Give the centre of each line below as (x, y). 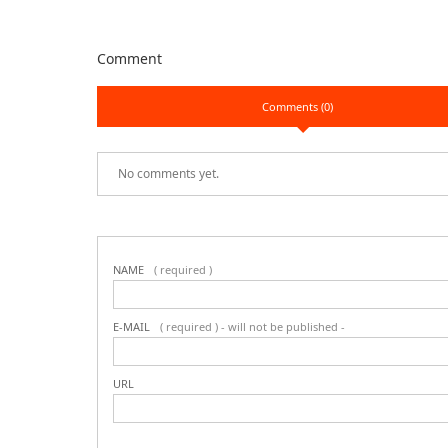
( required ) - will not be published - (252, 326)
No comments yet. (168, 173)
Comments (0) (297, 106)
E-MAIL (131, 326)
